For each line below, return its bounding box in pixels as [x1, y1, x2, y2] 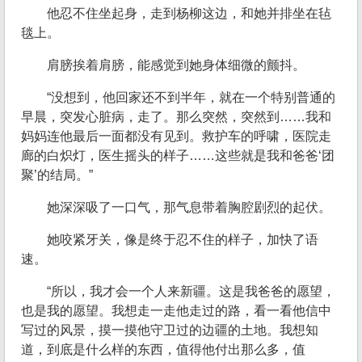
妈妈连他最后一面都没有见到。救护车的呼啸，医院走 [21, 129, 331, 144]
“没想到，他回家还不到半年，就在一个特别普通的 [47, 90, 335, 105]
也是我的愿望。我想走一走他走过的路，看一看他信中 [21, 304, 331, 318]
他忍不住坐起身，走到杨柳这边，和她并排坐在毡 [47, 6, 331, 21]
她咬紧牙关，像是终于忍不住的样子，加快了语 [47, 233, 318, 247]
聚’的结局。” [21, 168, 93, 183]
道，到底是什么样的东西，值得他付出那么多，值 [21, 343, 305, 357]
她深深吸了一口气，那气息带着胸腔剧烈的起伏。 [47, 200, 331, 215]
